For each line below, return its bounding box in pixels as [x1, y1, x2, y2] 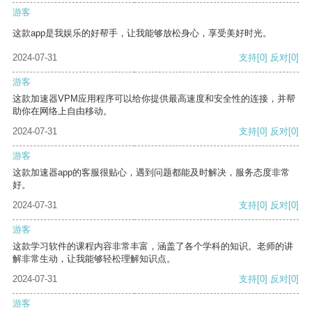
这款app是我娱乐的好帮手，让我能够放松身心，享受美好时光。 [13, 28, 272, 39]
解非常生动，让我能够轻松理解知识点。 [13, 253, 175, 265]
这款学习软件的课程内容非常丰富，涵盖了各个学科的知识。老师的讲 [13, 241, 293, 252]
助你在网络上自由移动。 [13, 106, 112, 117]
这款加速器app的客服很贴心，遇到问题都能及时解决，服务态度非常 [13, 167, 290, 178]
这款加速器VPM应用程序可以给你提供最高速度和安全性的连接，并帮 [13, 93, 295, 104]
